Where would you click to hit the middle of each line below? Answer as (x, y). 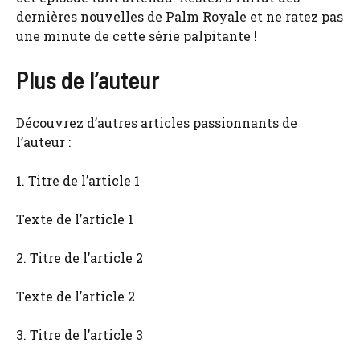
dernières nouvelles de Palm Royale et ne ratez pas (180, 16)
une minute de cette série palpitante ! (137, 35)
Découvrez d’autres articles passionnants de (157, 122)
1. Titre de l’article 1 (78, 180)
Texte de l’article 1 (75, 219)
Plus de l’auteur (88, 79)
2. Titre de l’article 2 (80, 257)
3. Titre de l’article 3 (80, 334)
